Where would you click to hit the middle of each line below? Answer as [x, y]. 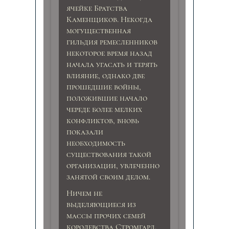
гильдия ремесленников [112, 42]
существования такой [109, 154]
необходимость [96, 143]
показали [85, 132]
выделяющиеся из [101, 204]
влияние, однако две [105, 76]
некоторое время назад [109, 53]
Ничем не [84, 193]
